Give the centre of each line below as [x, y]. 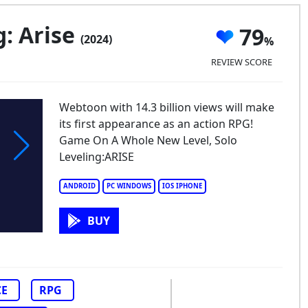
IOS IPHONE [182, 186]
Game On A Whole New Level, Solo [148, 140]
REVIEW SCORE [241, 62]
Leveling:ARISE [96, 157]
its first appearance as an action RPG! [156, 124]
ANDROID [79, 186]
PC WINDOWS [129, 186]
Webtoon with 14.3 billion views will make [166, 107]
